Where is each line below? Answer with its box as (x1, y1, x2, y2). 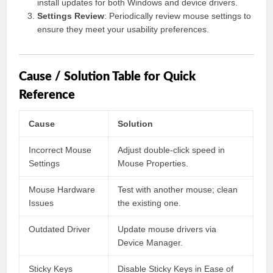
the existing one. (118, 198, 182, 208)
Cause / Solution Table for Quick (19, 71, 196, 83)
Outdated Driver (29, 224, 91, 234)
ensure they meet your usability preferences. (37, 24, 210, 34)
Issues (29, 198, 54, 208)
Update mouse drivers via (118, 224, 217, 234)
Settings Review (37, 11, 105, 21)
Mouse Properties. (118, 158, 189, 168)
